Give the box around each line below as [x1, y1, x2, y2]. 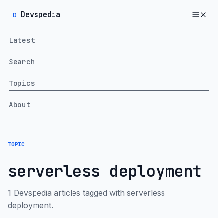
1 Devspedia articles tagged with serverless [8, 188, 165, 198]
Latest [8, 35, 35, 45]
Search [8, 56, 35, 66]
